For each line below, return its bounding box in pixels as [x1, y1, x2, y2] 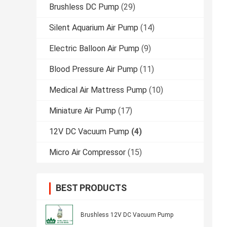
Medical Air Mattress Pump [49, 85, 147, 95]
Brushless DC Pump [49, 2, 119, 12]
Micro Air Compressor [49, 147, 126, 158]
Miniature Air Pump [49, 106, 116, 116]
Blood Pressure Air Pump [49, 64, 138, 74]
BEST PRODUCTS [56, 182, 127, 194]
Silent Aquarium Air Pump [49, 23, 138, 33]
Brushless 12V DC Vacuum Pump [81, 211, 173, 219]
